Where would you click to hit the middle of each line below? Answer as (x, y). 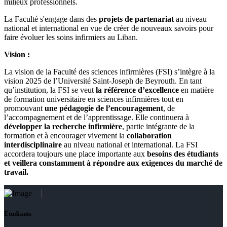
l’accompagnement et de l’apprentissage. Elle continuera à (97, 118)
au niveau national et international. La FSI (130, 145)
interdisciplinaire (33, 145)
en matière (196, 90)
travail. (16, 172)
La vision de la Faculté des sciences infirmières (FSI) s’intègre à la (109, 72)
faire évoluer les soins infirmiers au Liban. (71, 37)
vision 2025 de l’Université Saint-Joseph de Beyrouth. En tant (103, 81)
